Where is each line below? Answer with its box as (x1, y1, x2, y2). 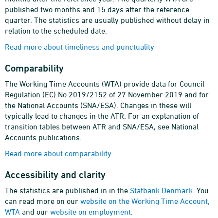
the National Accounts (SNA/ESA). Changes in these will (5, 101, 191, 109)
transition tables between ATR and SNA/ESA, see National (5, 122, 199, 131)
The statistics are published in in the (5, 186, 130, 195)
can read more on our (5, 197, 80, 205)
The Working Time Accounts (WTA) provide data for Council (5, 79, 204, 88)
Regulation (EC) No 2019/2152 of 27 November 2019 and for (5, 90, 209, 99)
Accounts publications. (5, 133, 82, 142)
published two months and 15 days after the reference (5, 5, 189, 14)
